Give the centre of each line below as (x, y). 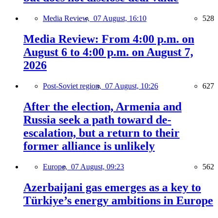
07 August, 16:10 (120, 18)
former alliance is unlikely (89, 146)
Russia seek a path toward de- (97, 119)
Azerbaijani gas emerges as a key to (112, 187)
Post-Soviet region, (74, 86)
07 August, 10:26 (132, 86)
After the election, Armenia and (102, 106)
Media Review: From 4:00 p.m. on (109, 39)
